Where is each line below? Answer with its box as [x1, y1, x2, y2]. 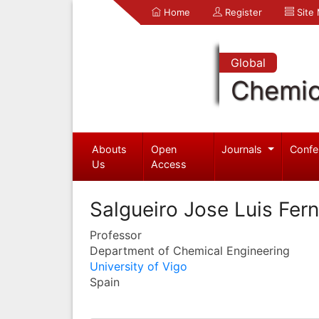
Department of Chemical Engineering [90, 243, 290, 258]
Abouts [91, 142, 127, 155]
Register [222, 6, 262, 18]
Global [230, 56, 266, 70]
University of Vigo [90, 258, 187, 273]
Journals [221, 142, 266, 155]
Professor [90, 227, 142, 242]
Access [151, 157, 187, 170]
